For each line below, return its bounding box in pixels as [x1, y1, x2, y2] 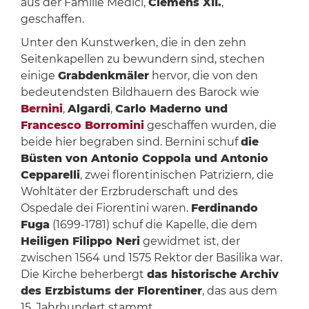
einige [20, 69, 58, 83]
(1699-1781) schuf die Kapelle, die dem [49, 218, 257, 232]
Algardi [67, 102, 110, 116]
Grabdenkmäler [57, 69, 149, 83]
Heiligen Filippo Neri [20, 235, 140, 248]
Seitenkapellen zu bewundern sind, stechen [20, 52, 265, 66]
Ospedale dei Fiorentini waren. [20, 201, 191, 215]
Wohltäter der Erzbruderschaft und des [20, 185, 238, 199]
